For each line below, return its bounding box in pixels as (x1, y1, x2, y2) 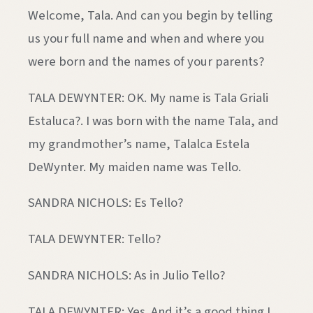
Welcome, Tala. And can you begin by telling (28, 6, 272, 25)
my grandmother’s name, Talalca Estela (28, 134, 249, 153)
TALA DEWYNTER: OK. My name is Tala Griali (28, 88, 268, 107)
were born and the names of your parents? (28, 52, 264, 71)
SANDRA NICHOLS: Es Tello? (28, 194, 183, 212)
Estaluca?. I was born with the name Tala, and (28, 111, 279, 130)
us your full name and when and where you (28, 29, 265, 48)
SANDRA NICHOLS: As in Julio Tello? (28, 265, 225, 284)
